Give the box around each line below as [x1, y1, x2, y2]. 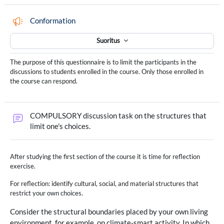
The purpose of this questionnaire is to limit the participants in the [10, 57, 196, 66]
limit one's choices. [30, 121, 92, 130]
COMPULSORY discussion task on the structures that [30, 111, 206, 120]
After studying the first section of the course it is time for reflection [10, 152, 200, 160]
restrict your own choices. [10, 188, 83, 197]
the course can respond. [10, 76, 77, 85]
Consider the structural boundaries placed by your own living [10, 206, 208, 216]
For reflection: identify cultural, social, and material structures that [10, 179, 198, 187]
